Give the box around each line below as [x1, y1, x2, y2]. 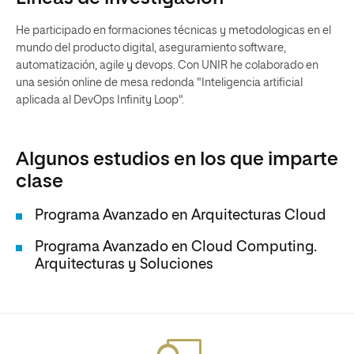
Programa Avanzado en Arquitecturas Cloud [35, 209, 326, 223]
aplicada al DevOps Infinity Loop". [16, 95, 184, 106]
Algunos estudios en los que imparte [16, 150, 338, 169]
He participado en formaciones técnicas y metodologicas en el [16, 25, 331, 36]
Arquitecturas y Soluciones [35, 258, 213, 272]
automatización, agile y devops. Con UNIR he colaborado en [16, 60, 318, 71]
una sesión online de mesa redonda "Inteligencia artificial [16, 77, 303, 88]
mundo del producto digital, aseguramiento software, [16, 43, 286, 54]
